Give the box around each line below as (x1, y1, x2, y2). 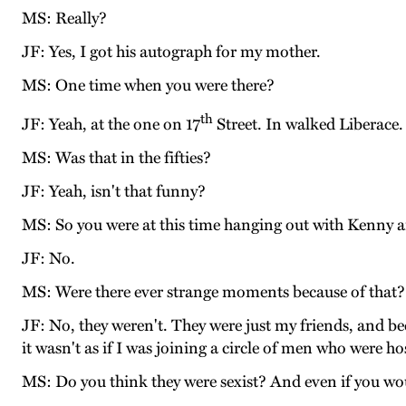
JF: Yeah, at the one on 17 (22, 114, 200, 135)
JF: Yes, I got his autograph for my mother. (22, 42, 321, 63)
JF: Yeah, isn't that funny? (22, 181, 206, 202)
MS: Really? (22, 8, 107, 29)
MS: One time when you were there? (22, 75, 275, 96)
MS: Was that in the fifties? (22, 148, 211, 169)
